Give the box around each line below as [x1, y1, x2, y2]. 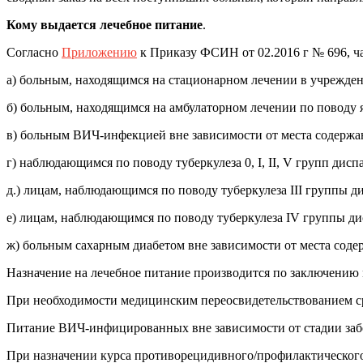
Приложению [62, 45, 137, 59]
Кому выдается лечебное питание [6, 17, 203, 32]
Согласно [6, 45, 62, 59]
